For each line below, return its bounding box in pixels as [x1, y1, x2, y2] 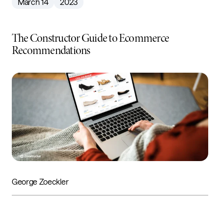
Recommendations [12, 43, 90, 58]
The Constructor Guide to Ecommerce [12, 30, 169, 46]
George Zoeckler [12, 176, 69, 186]
